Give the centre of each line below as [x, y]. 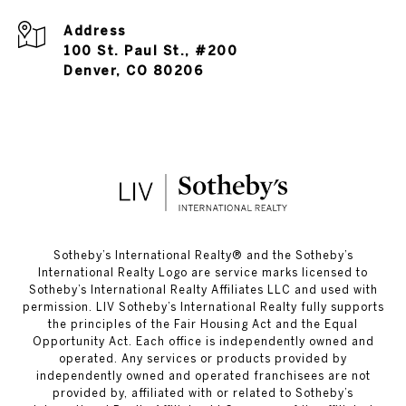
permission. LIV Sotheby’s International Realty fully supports [203, 307]
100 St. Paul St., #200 [150, 51]
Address [95, 31]
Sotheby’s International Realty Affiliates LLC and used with [203, 290]
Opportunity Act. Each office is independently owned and [203, 342]
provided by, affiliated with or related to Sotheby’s [203, 393]
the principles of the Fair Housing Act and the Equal [203, 324]
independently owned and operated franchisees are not [203, 376]
